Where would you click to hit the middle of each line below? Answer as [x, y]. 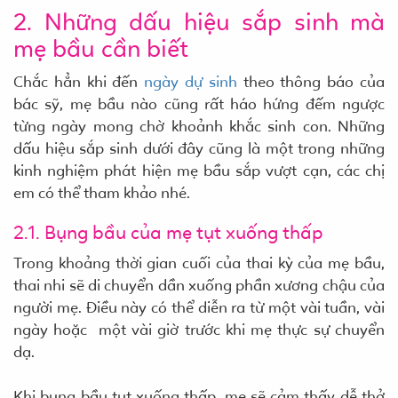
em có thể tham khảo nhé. [102, 193]
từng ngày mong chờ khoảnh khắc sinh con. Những [199, 126]
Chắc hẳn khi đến [79, 82]
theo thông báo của [311, 82]
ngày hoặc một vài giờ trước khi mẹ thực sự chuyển [199, 330]
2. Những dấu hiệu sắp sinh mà [199, 22]
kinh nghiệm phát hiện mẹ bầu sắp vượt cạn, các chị [199, 171]
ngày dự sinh [191, 82]
